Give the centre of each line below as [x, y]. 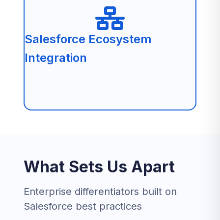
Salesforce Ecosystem [88, 39]
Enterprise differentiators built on [100, 192]
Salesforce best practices [83, 206]
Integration [56, 58]
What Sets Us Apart [99, 167]
